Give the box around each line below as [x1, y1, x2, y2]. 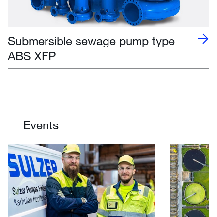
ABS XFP [8, 48, 56, 63]
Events [23, 118, 59, 132]
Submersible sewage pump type [8, 33, 175, 48]
